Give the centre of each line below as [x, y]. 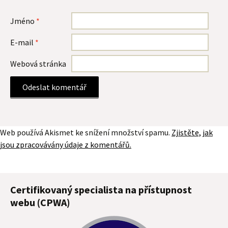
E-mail [23, 42]
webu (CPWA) [40, 202]
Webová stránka [38, 63]
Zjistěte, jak [192, 132]
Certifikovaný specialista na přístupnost [101, 189]
